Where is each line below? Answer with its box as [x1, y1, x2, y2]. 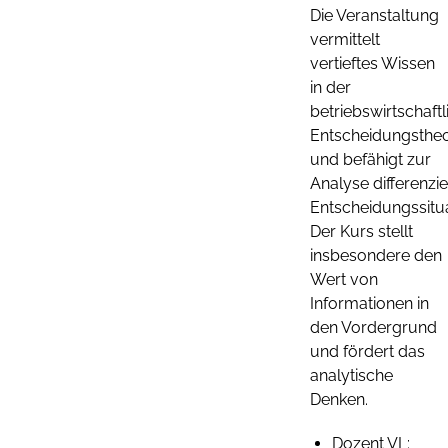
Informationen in [310, 294, 429, 313]
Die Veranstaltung [310, 6, 439, 25]
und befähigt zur [310, 150, 431, 169]
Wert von [310, 270, 378, 289]
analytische [310, 366, 393, 385]
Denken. [310, 390, 368, 409]
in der [310, 78, 351, 97]
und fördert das [310, 342, 425, 361]
